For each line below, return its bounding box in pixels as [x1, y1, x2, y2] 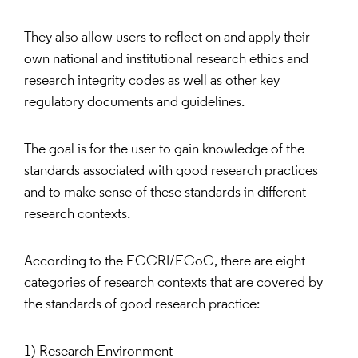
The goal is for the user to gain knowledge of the [24, 142, 304, 158]
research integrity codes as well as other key [24, 74, 280, 89]
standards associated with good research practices [24, 164, 318, 180]
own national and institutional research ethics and [24, 52, 308, 68]
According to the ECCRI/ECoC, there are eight [24, 254, 305, 270]
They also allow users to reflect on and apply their [24, 30, 310, 46]
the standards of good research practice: [24, 297, 260, 313]
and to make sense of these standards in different [24, 185, 306, 201]
